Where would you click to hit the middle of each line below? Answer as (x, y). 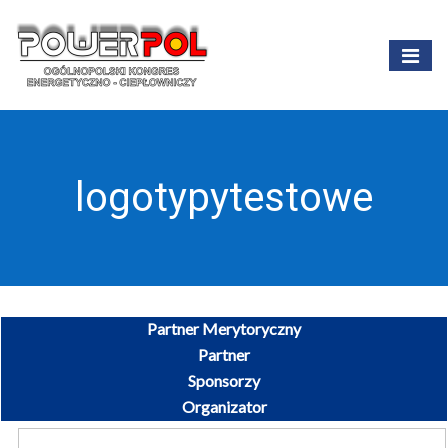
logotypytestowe (224, 197)
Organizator (224, 406)
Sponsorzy (224, 380)
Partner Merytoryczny (224, 328)
